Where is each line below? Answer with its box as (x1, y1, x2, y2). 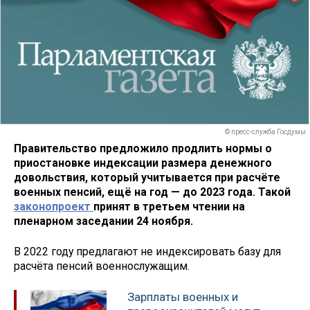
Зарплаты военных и (127, 290, 238, 304)
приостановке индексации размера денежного (14, 156, 272, 170)
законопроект (14, 199, 93, 213)
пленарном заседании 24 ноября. (14, 214, 199, 228)
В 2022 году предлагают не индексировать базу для (14, 245, 281, 259)
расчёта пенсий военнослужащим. (14, 259, 190, 273)
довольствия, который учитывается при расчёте (14, 170, 280, 184)
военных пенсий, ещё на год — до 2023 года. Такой (14, 185, 291, 199)
